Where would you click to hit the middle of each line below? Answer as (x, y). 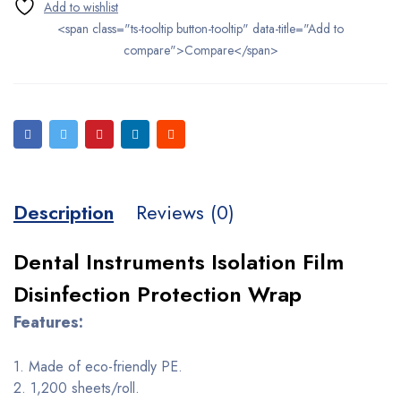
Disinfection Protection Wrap (158, 294)
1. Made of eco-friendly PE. (98, 366)
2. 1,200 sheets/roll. (77, 388)
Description (64, 212)
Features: (48, 322)
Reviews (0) (185, 212)
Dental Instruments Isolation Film (179, 261)
